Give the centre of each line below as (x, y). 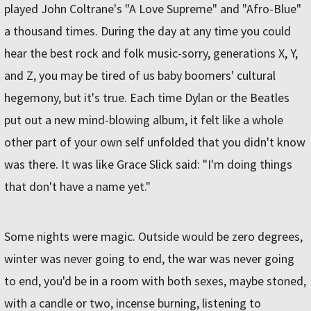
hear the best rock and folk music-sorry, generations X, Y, (151, 53)
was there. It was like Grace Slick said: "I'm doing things (148, 165)
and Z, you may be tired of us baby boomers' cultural (140, 76)
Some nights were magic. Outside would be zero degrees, (153, 237)
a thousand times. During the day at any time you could (148, 31)
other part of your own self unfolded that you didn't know (155, 142)
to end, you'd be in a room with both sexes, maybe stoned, (155, 281)
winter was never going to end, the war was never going (149, 259)
